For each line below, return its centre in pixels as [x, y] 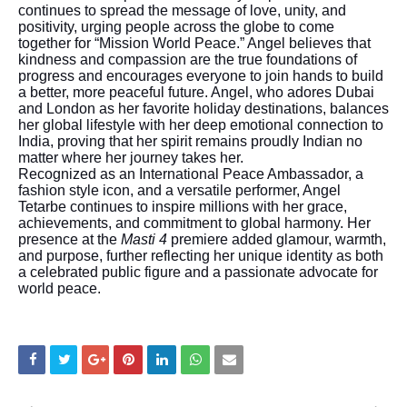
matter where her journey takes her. [131, 157]
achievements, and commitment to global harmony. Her [194, 223]
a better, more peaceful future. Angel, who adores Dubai [196, 92]
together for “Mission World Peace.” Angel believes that [194, 43]
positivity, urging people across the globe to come [176, 26]
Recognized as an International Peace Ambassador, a [191, 174]
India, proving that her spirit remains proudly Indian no [190, 141]
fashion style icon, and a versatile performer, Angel [179, 190]
